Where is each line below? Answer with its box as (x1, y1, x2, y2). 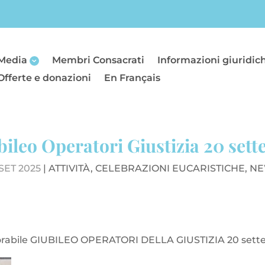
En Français (104, 72, 161, 83)
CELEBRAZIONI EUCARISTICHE (95, 162, 245, 174)
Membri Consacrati (52, 54, 145, 66)
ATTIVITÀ (49, 162, 91, 174)
